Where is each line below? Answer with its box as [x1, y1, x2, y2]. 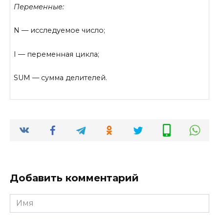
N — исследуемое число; [14, 26, 106, 35]
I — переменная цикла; [14, 49, 100, 59]
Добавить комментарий [10, 172, 139, 184]
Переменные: [14, 2, 65, 11]
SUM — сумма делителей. [14, 73, 108, 83]
